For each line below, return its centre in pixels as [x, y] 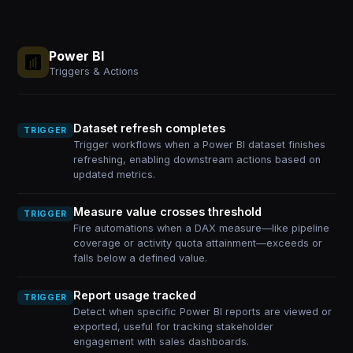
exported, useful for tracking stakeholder [173, 327]
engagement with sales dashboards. [161, 342]
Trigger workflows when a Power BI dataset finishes [199, 145]
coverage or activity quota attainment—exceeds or [197, 243]
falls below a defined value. [140, 258]
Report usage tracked [134, 295]
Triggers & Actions [94, 71]
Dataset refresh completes [149, 128]
